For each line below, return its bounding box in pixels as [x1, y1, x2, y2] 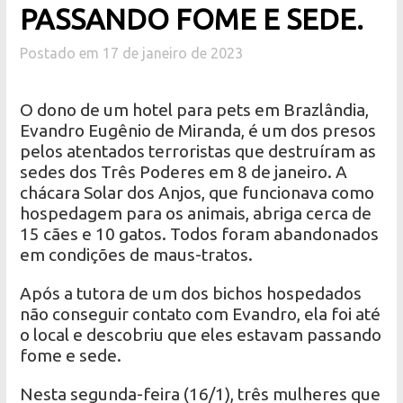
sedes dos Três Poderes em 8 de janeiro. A [20, 162, 348, 183]
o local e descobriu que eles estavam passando [20, 325, 382, 345]
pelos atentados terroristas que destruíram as [20, 141, 377, 162]
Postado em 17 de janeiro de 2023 [20, 45, 244, 62]
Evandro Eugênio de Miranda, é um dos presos [20, 121, 377, 141]
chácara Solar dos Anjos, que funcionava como [20, 183, 375, 203]
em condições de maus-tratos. [20, 245, 254, 265]
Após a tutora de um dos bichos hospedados [20, 283, 363, 304]
